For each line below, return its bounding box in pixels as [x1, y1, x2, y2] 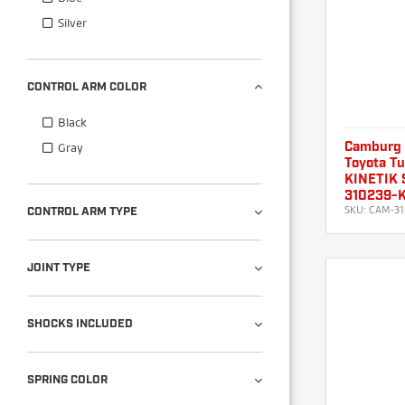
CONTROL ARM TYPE [27, 205, 137, 218]
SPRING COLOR [27, 373, 108, 386]
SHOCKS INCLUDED [27, 317, 133, 330]
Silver [58, 14, 87, 31]
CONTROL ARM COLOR [27, 80, 146, 93]
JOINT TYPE [27, 261, 90, 274]
